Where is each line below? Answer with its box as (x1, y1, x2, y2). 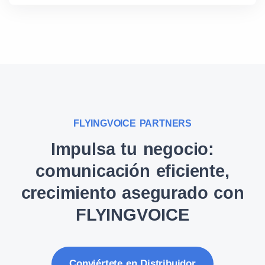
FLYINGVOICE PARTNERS (73, 118, 192, 128)
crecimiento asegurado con (21, 183, 244, 202)
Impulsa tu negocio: (50, 140, 215, 159)
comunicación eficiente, (35, 161, 230, 180)
